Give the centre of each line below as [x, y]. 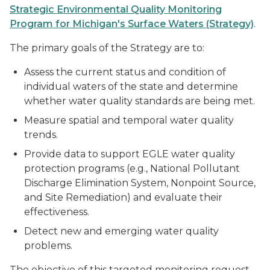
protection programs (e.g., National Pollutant [132, 168]
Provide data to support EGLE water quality [130, 154]
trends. [41, 135]
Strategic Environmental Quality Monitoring [116, 9]
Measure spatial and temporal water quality [129, 120]
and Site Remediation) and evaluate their [123, 197]
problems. [48, 246]
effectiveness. [57, 212]
